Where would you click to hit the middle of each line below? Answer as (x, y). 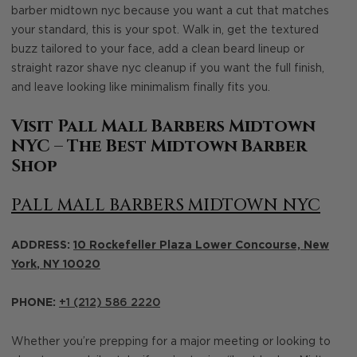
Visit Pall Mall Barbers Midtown (163, 126)
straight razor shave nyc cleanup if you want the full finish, (168, 69)
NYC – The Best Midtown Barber (159, 146)
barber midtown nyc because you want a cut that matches (170, 12)
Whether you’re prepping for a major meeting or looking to (171, 341)
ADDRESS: (42, 245)
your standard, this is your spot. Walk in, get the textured (165, 31)
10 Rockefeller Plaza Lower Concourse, (188, 245)
